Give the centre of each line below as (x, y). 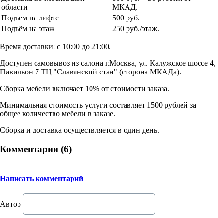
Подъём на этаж (28, 28)
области (15, 7)
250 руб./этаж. (136, 28)
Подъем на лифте (30, 18)
